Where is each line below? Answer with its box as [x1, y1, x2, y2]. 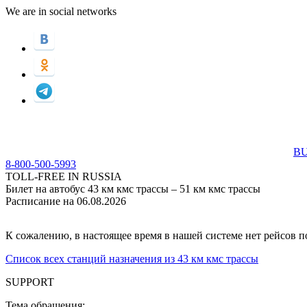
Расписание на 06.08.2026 [5, 195, 126, 207]
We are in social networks [5, 5, 116, 17]
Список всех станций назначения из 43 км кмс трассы [5, 253, 258, 265]
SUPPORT [5, 276, 54, 288]
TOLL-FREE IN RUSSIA [5, 171, 122, 182]
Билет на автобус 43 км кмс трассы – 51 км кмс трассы [5, 183, 260, 195]
